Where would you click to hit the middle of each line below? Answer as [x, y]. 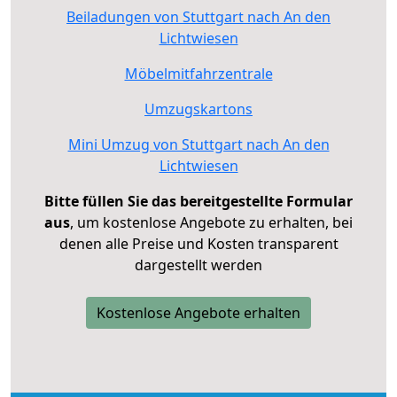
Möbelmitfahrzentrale [198, 73]
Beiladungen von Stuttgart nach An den [198, 16]
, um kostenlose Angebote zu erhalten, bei [211, 222]
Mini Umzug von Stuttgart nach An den [198, 144]
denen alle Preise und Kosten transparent [198, 243]
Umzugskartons [198, 109]
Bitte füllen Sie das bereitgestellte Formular [198, 201]
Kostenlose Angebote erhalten [198, 312]
